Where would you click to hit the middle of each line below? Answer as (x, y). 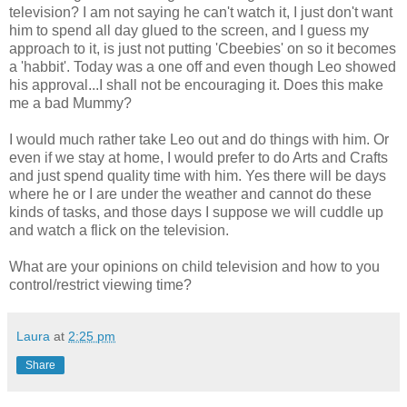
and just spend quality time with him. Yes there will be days (198, 176)
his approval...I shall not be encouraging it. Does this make (196, 85)
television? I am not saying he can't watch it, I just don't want (201, 13)
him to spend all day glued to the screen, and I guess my (189, 31)
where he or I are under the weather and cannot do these (190, 194)
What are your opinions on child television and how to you (194, 267)
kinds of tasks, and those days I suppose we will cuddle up (196, 213)
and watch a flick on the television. (119, 231)
